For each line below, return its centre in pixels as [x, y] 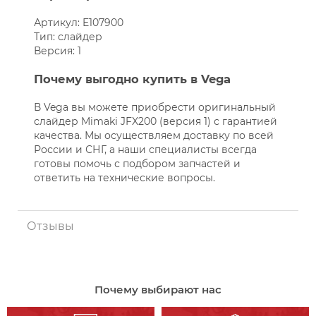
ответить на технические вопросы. [124, 178]
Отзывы [50, 226]
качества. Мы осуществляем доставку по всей [153, 136]
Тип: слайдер [68, 37]
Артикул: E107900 [78, 23]
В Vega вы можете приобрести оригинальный [154, 108]
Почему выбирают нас [158, 290]
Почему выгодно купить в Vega [132, 79]
